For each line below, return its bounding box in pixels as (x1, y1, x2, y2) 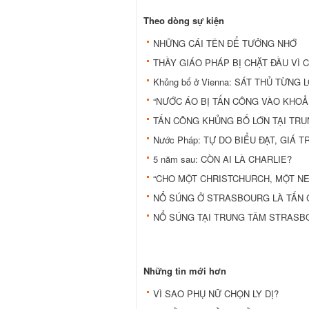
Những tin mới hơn (143, 263, 226, 277)
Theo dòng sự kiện (143, 13, 224, 27)
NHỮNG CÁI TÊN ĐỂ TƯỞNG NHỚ (153, 36, 297, 50)
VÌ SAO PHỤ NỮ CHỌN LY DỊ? (153, 286, 279, 300)
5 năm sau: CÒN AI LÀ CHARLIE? (153, 152, 292, 166)
